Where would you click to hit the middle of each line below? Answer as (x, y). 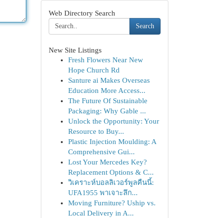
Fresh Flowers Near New (105, 60)
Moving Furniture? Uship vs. (112, 203)
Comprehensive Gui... (101, 152)
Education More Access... (107, 91)
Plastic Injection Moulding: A (112, 142)
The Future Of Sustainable (108, 101)
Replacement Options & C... (111, 172)
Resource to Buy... (96, 131)
